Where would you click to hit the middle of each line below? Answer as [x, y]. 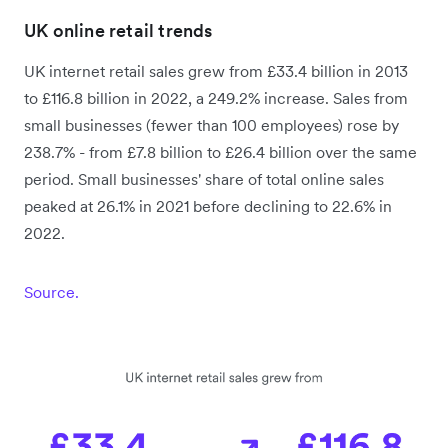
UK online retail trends [118, 30]
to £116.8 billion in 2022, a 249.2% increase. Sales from [216, 97]
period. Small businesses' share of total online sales [204, 178]
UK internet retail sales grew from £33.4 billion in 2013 [216, 70]
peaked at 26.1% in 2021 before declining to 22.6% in [208, 205]
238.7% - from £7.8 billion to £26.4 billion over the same [220, 151]
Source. [51, 291]
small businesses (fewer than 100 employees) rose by [211, 124]
